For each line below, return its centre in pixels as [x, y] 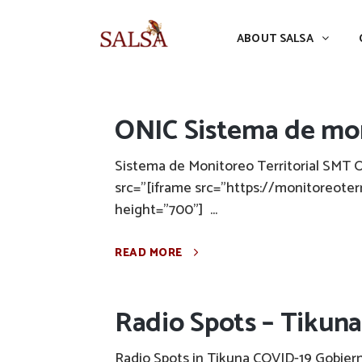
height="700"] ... [166, 210]
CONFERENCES [305, 24]
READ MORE [149, 253]
